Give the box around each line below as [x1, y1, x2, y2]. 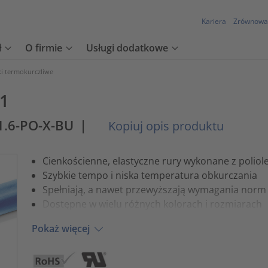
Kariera [202, 16, 226, 27]
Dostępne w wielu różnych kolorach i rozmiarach [42, 197, 262, 211]
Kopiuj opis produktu [105, 118, 224, 134]
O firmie [25, 41, 62, 55]
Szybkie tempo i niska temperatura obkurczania [42, 168, 257, 182]
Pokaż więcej [31, 222, 90, 236]
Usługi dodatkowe [86, 41, 168, 55]
